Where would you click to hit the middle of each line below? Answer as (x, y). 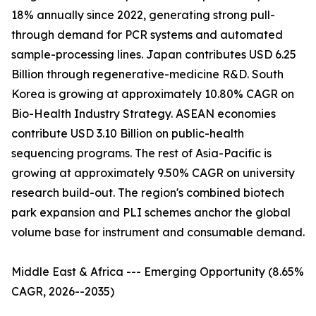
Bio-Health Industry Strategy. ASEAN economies (144, 114)
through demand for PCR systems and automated (147, 35)
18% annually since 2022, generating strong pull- (143, 15)
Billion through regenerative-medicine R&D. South (147, 74)
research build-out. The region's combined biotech (148, 193)
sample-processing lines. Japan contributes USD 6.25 (154, 55)
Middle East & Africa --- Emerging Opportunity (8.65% (158, 272)
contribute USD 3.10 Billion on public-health (128, 134)
